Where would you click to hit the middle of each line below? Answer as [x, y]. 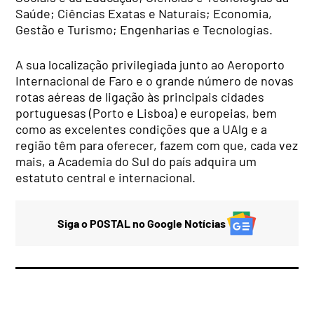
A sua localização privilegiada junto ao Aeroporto [150, 64]
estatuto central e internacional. [106, 177]
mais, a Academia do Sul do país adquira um [136, 161]
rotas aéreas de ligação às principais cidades [140, 96]
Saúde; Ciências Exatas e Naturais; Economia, [144, 13]
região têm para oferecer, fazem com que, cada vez [157, 145]
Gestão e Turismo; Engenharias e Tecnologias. [144, 29]
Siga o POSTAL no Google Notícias [141, 223]
